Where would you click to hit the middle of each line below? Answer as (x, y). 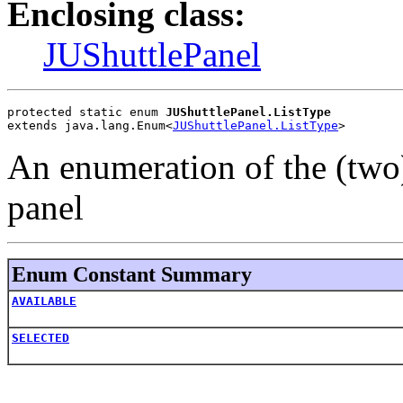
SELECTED (40, 337)
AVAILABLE (44, 300)
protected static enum (86, 112)
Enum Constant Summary (132, 274)
